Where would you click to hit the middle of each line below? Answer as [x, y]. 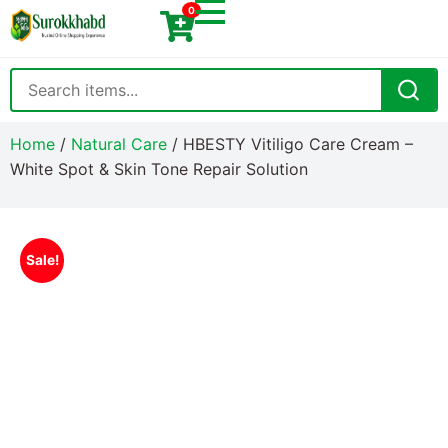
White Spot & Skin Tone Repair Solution [159, 169]
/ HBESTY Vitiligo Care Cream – [290, 144]
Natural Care [119, 144]
